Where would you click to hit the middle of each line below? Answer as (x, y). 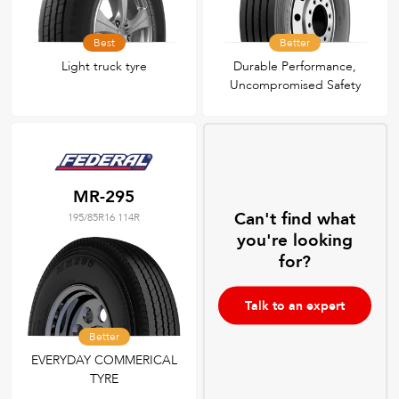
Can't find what (295, 219)
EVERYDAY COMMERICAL (104, 361)
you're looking (295, 240)
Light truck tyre (104, 67)
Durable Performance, (295, 67)
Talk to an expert (295, 305)
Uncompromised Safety (295, 85)
